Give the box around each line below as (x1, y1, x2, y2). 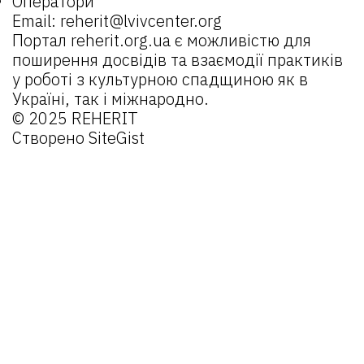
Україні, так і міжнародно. (12, 88, 209, 110)
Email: (12, 10, 60, 32)
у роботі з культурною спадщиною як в (12, 68, 308, 90)
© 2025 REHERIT (12, 107, 138, 129)
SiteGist (89, 127, 145, 149)
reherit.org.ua (71, 29, 171, 51)
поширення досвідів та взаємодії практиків (12, 49, 343, 71)
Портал (12, 29, 71, 51)
